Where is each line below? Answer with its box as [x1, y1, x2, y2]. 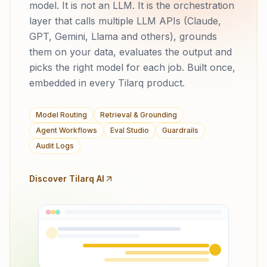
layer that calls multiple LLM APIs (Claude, [29, 15, 221, 27]
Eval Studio [110, 126, 149, 135]
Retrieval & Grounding [100, 110, 177, 120]
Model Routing [36, 110, 87, 120]
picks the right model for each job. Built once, [29, 61, 235, 74]
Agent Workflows [36, 126, 97, 135]
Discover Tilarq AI [29, 173, 104, 184]
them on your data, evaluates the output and [29, 46, 232, 58]
